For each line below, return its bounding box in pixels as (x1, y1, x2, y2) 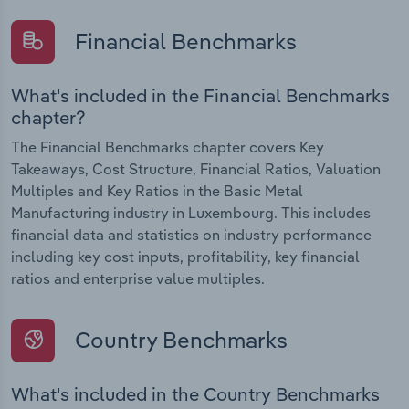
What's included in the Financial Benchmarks (11, 83, 390, 107)
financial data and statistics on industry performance (11, 225, 372, 244)
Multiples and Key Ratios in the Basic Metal (11, 181, 303, 200)
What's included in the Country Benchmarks (11, 383, 380, 406)
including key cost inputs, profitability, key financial (11, 246, 360, 266)
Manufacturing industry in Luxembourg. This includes (11, 203, 371, 222)
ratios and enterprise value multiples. (11, 268, 265, 288)
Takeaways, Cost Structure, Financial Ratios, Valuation (11, 159, 381, 178)
